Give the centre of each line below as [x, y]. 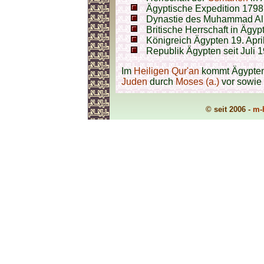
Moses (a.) [197, 82]
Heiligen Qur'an [166, 71]
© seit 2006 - [229, 109]
